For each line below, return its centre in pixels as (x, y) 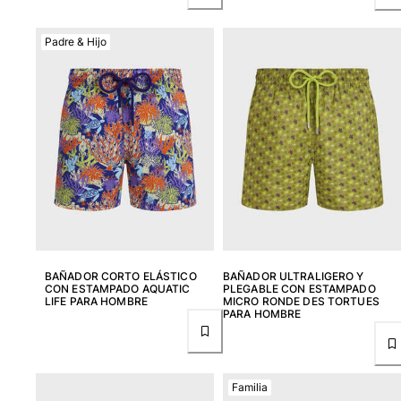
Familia (250, 387)
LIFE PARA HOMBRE (96, 301)
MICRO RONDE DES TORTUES (301, 301)
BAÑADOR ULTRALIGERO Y (294, 276)
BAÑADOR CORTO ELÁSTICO (121, 276)
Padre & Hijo (76, 41)
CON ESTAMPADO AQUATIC (118, 288)
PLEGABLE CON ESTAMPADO (299, 288)
